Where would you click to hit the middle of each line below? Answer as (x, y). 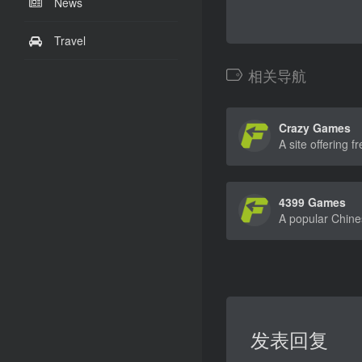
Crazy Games (315, 128)
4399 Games (312, 202)
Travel (70, 40)
